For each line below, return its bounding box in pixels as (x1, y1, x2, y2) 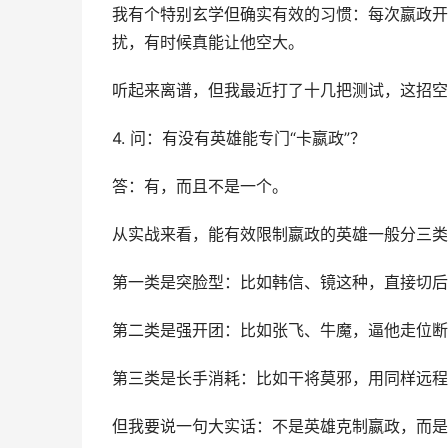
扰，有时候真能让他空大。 (112, 33, 304, 52)
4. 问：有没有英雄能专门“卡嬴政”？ (112, 129, 366, 148)
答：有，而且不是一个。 (112, 177, 288, 196)
